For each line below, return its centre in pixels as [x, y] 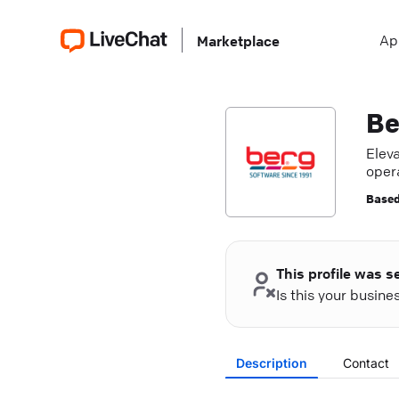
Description [271, 363]
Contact [366, 363]
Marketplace [238, 41]
